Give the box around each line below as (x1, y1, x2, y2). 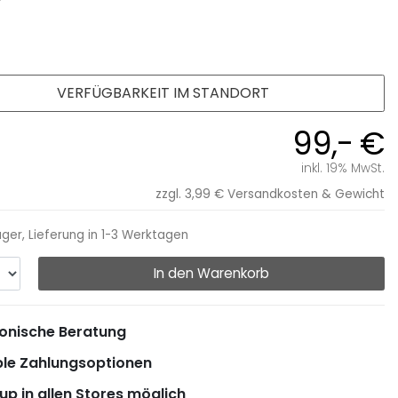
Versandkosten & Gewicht (227, 186, 385, 203)
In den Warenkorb (154, 263, 269, 283)
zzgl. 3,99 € (155, 186, 224, 203)
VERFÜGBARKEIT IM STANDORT (56, 82, 269, 103)
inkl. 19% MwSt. (301, 160, 385, 178)
